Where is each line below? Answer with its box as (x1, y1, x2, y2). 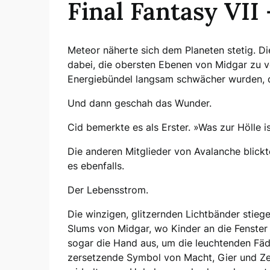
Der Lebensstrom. (67, 183, 148, 196)
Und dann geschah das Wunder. (67, 96, 212, 109)
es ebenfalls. (67, 159, 124, 172)
